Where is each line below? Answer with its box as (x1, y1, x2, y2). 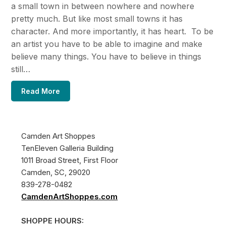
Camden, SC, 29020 (21, 167, 91, 177)
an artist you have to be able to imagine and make (11, 38, 203, 49)
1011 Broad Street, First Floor (21, 155, 119, 165)
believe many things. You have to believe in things (11, 51, 202, 62)
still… (11, 64, 31, 74)
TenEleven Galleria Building (21, 143, 114, 153)
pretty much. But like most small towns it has (11, 13, 183, 24)
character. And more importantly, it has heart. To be (11, 26, 214, 36)
